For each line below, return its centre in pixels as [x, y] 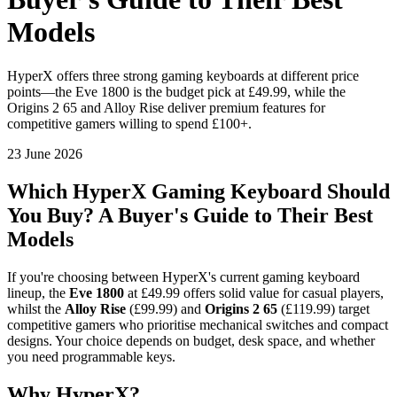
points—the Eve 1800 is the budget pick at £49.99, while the [176, 91]
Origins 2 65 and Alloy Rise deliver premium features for [166, 107]
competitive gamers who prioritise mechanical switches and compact [198, 324]
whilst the [36, 308]
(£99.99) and [165, 308]
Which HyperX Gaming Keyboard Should [198, 191]
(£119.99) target [323, 308]
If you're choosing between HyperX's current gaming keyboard [183, 276]
